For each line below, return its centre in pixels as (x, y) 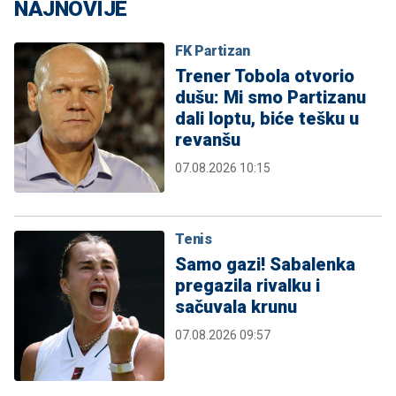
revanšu (208, 140)
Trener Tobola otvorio (265, 76)
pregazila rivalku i (247, 286)
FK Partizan (213, 51)
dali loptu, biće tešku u (267, 119)
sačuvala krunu (236, 307)
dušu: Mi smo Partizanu (270, 98)
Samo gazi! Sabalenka (265, 265)
